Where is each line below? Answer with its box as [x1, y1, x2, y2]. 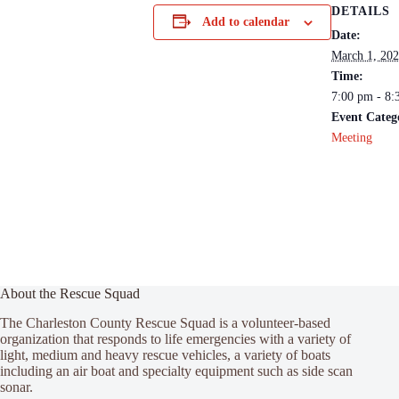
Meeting [331, 131, 372, 144]
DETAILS [331, 4, 390, 18]
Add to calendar [201, 15, 289, 28]
